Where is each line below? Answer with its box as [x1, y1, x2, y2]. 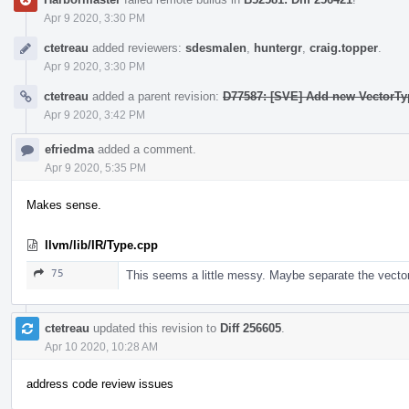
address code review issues [26, 376, 173, 391]
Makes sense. [26, 197, 101, 212]
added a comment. [94, 142, 196, 156]
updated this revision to [89, 320, 220, 335]
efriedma [45, 142, 94, 156]
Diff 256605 [220, 320, 281, 335]
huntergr [254, 40, 302, 55]
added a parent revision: [89, 89, 223, 103]
